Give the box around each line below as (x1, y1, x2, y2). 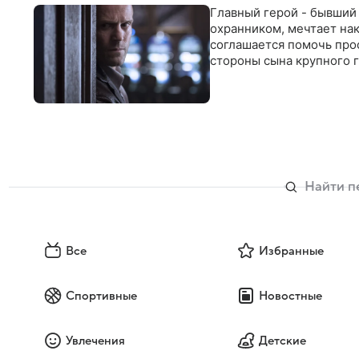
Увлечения (66, 334, 125, 348)
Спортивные (66, 289, 137, 303)
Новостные (258, 289, 322, 303)
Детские (258, 334, 306, 348)
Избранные (258, 244, 324, 258)
